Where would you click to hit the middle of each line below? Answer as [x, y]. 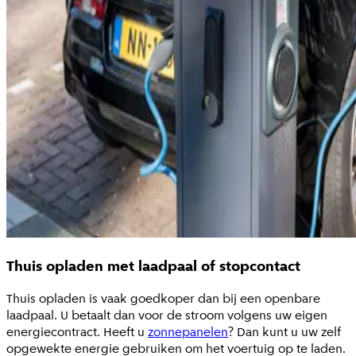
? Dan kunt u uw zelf [284, 332]
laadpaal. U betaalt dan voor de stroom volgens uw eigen [167, 315]
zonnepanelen [188, 332]
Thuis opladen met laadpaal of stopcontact [153, 266]
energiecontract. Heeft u [77, 332]
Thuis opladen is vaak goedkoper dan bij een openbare [163, 299]
